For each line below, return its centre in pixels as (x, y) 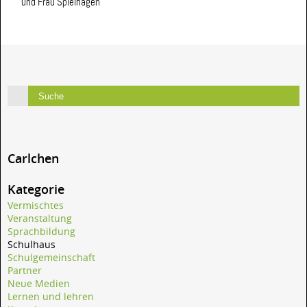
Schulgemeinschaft (51, 258)
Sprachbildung (41, 232)
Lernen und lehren (51, 297)
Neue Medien (39, 284)
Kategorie (36, 189)
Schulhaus (32, 245)
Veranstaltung (40, 219)
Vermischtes (36, 206)
